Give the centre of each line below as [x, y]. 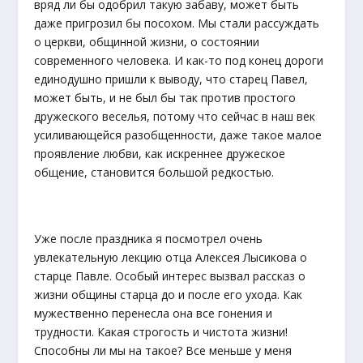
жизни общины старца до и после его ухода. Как [169, 295]
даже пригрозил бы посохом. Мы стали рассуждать [177, 23]
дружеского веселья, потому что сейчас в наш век [175, 116]
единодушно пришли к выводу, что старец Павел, [171, 79]
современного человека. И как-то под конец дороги [179, 60]
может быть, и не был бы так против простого [165, 97]
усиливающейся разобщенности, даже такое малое [178, 135]
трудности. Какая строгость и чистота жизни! [161, 332]
